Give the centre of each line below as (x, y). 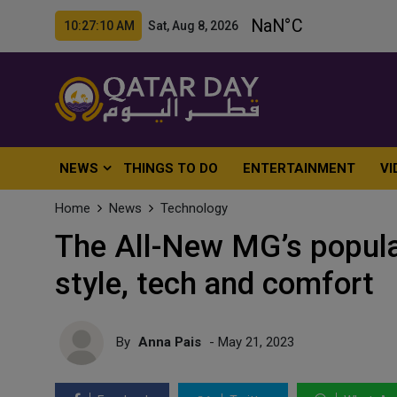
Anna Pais (170, 342)
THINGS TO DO (171, 168)
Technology (194, 208)
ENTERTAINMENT (300, 168)
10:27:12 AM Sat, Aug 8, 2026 (151, 26)
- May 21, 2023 (250, 342)
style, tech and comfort (214, 284)
